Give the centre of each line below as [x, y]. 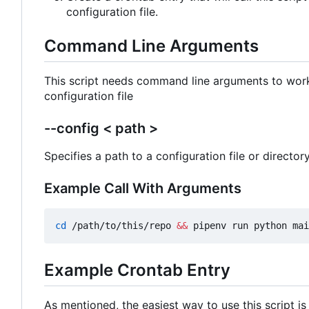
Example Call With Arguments [143, 189]
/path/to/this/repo [121, 226]
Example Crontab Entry [137, 270]
